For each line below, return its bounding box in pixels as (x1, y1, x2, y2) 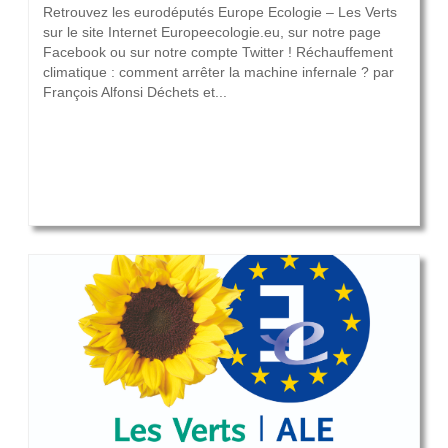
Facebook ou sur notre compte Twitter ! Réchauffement (43, 44, 393, 61)
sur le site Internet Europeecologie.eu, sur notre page (43, 24, 381, 41)
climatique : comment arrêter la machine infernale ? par (43, 64, 394, 81)
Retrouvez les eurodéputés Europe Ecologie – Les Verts (43, 4, 397, 21)
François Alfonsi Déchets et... (43, 84, 227, 101)
